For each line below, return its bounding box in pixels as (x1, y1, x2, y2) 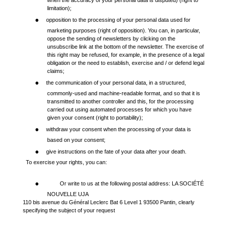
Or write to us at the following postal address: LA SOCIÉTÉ (46, 180, 204, 186)
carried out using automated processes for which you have (47, 106, 192, 113)
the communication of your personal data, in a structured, (46, 80, 186, 86)
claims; (47, 68, 64, 74)
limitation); (47, 5, 71, 12)
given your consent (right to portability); (47, 115, 143, 121)
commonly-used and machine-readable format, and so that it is (47, 90, 200, 97)
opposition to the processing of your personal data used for (46, 17, 191, 23)
